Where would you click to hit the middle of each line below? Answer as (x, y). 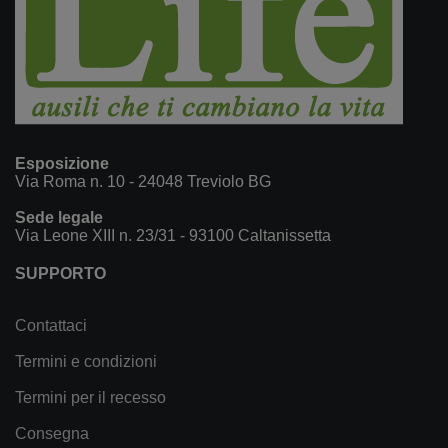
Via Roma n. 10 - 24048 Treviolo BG (143, 181)
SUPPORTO (60, 273)
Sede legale (59, 217)
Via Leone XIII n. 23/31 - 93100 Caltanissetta (173, 235)
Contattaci (51, 325)
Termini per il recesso (90, 397)
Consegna (52, 433)
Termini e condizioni (86, 361)
